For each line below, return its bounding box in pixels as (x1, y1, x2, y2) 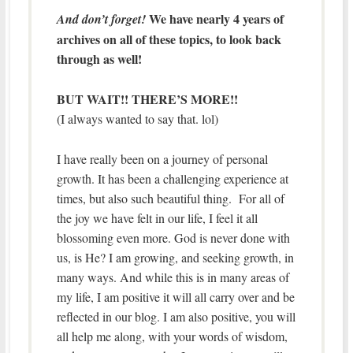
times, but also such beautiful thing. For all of (56, 189, 284, 206)
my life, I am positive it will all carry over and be (56, 288, 295, 305)
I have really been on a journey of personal (56, 150, 268, 167)
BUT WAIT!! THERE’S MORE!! (56, 89, 238, 108)
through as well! (56, 49, 142, 68)
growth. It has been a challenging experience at (56, 169, 288, 187)
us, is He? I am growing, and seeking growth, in (56, 248, 294, 266)
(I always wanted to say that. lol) (56, 110, 218, 127)
